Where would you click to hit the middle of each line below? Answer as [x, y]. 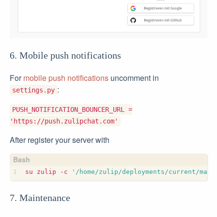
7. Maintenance [40, 198]
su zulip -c [48, 172]
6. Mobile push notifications [65, 55]
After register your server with [60, 140]
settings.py [33, 90]
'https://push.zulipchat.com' [64, 121]
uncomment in [134, 78]
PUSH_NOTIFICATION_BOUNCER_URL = [72, 110]
